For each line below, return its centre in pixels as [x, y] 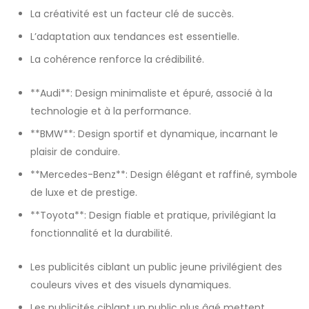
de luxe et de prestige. [84, 192]
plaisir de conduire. [75, 152]
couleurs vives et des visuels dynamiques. [131, 285]
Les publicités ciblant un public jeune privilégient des [156, 267]
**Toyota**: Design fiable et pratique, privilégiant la [153, 215]
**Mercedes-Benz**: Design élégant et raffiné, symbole [164, 175]
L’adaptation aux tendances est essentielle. [135, 37]
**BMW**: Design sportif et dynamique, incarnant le [154, 134]
